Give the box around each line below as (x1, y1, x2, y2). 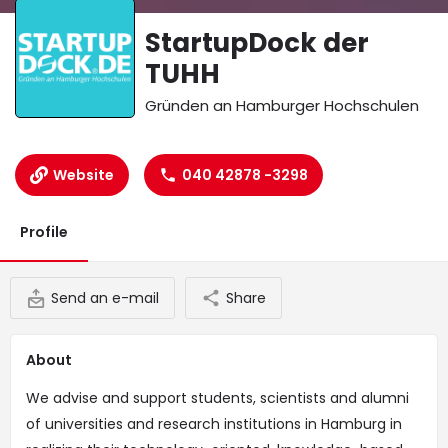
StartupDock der (145, 25, 369, 62)
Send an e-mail (51, 288, 159, 309)
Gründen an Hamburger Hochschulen (145, 95, 419, 117)
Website (53, 165, 114, 186)
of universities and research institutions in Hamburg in (26, 414, 402, 435)
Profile (20, 222, 68, 243)
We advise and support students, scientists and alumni (26, 388, 409, 409)
